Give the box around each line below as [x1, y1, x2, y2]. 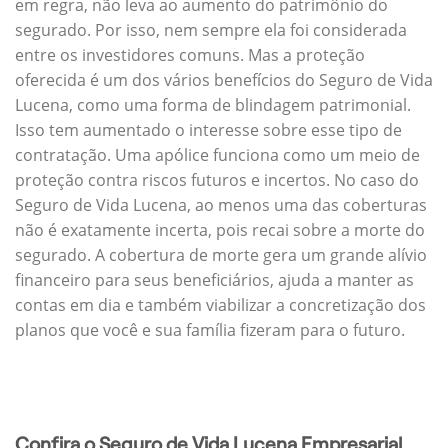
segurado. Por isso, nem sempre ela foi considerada [15, 18, 407, 41]
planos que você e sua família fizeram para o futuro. [15, 318, 405, 341]
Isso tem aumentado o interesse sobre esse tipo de [15, 118, 402, 141]
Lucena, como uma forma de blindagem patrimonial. [15, 93, 411, 116]
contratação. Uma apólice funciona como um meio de [15, 143, 420, 166]
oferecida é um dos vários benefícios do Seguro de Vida [15, 68, 433, 91]
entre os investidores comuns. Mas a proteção [15, 43, 365, 66]
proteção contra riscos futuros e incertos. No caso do [15, 168, 419, 191]
